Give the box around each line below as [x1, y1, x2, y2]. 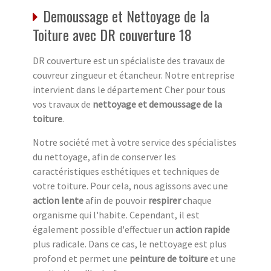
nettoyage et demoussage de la [93, 98, 222, 111]
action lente [33, 194, 83, 207]
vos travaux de [33, 98, 93, 111]
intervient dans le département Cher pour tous [33, 83, 226, 96]
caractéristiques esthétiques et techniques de [33, 165, 220, 178]
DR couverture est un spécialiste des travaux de [33, 54, 225, 67]
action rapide [175, 223, 230, 236]
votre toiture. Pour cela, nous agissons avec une [33, 180, 228, 192]
